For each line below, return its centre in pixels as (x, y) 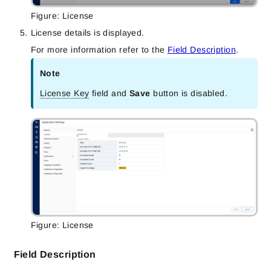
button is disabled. (189, 93)
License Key (64, 93)
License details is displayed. (87, 33)
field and (109, 93)
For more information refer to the (99, 50)
